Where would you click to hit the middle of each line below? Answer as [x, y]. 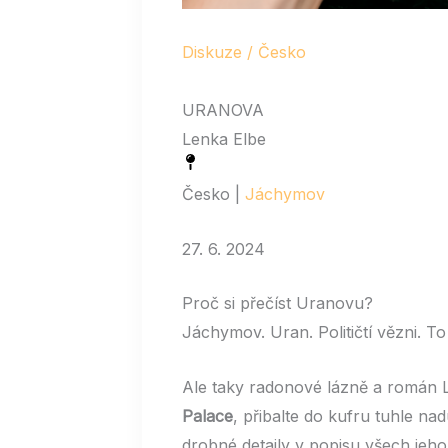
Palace [207, 415]
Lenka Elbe [224, 139]
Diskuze [212, 52]
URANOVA [223, 110]
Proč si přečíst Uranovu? [277, 303]
